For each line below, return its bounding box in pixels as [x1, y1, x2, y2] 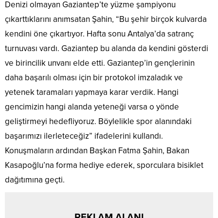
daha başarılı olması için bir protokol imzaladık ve [5, 72, 183, 83]
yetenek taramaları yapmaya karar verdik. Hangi [5, 87, 179, 97]
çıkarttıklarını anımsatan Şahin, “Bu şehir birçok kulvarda [5, 14, 207, 24]
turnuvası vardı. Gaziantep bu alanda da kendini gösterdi [5, 43, 208, 54]
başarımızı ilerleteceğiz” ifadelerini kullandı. [5, 130, 163, 141]
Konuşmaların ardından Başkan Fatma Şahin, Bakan [5, 145, 189, 156]
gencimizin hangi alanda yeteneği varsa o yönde [5, 101, 179, 112]
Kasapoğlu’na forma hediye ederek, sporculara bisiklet [5, 160, 203, 170]
